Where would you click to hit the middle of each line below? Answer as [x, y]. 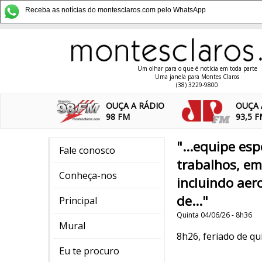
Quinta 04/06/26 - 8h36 [214, 215]
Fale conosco [87, 150]
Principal [78, 201]
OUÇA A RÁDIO [135, 106]
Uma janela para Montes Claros [197, 77]
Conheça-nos [88, 175]
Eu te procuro [89, 251]
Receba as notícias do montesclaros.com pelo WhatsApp [116, 10]
